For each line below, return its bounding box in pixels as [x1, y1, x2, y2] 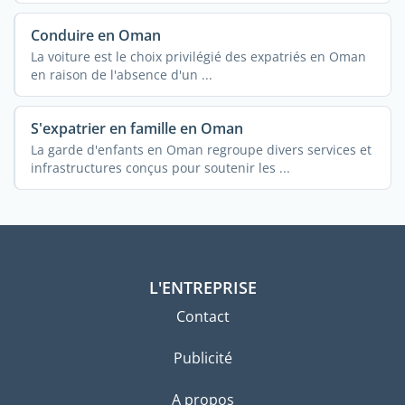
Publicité [173, 348, 232, 369]
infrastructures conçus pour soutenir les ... [30, 158, 290, 176]
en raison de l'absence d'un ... [30, 65, 212, 83]
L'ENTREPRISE [148, 277, 257, 299]
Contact [175, 306, 230, 327]
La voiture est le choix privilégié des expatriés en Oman [30, 47, 366, 65]
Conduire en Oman [30, 24, 161, 45]
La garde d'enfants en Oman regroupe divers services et [30, 140, 372, 158]
